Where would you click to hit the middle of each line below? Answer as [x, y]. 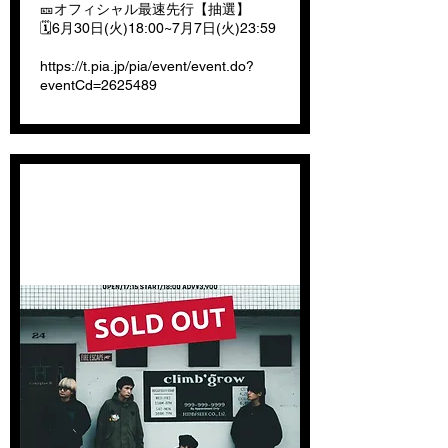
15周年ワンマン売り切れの [165, 199]
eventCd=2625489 [98, 85]
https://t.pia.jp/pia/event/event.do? [147, 66]
